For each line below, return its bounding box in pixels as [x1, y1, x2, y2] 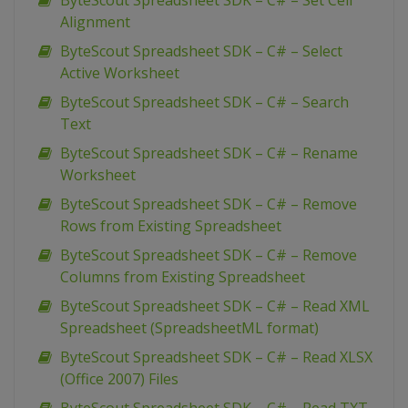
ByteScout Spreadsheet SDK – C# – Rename [60, 143, 358, 164]
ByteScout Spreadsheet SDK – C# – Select [60, 41, 342, 62]
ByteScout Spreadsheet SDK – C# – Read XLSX [60, 347, 372, 368]
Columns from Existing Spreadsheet [60, 267, 305, 288]
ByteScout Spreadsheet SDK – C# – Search [60, 92, 349, 113]
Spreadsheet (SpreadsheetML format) [60, 318, 319, 339]
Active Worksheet [60, 63, 179, 84]
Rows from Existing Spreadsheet [60, 216, 281, 237]
